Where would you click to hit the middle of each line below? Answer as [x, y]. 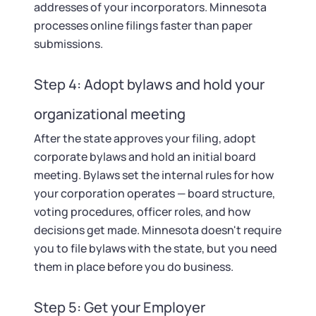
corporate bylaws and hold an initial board [145, 157]
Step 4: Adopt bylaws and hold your [149, 84]
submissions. [68, 44]
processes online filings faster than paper [143, 25]
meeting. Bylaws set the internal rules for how [154, 175]
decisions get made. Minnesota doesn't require [158, 230]
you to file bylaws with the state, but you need [156, 248]
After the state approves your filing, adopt [145, 138]
